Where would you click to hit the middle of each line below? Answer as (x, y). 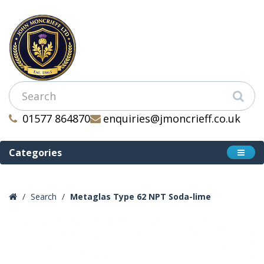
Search (44, 197)
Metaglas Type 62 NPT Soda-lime (141, 197)
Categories (35, 153)
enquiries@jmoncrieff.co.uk (172, 118)
